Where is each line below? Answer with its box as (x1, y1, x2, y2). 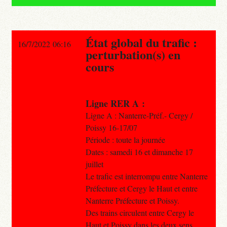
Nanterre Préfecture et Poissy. (85, 195, 179, 206)
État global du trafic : (85, 33, 197, 51)
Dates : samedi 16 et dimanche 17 (85, 146, 193, 157)
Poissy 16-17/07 (85, 122, 137, 133)
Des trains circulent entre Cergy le (85, 207, 194, 218)
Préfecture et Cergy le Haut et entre (85, 182, 198, 194)
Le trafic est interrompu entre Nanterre (85, 170, 208, 181)
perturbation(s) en (85, 45, 180, 63)
